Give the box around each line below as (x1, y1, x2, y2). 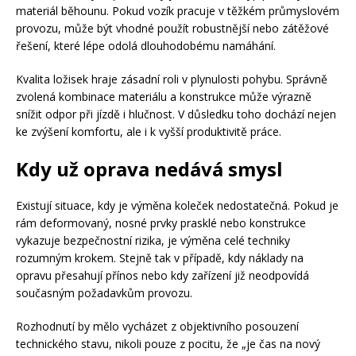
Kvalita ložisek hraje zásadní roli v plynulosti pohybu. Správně (16, 71, 327, 87)
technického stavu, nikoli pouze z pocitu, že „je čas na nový (16, 335, 320, 351)
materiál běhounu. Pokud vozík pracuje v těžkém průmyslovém (16, 2, 339, 18)
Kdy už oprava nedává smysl (16, 155, 283, 182)
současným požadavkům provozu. (16, 284, 192, 300)
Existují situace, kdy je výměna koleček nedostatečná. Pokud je (16, 197, 339, 213)
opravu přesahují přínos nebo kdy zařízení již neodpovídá (16, 267, 309, 283)
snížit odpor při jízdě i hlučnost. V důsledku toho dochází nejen (16, 106, 336, 122)
